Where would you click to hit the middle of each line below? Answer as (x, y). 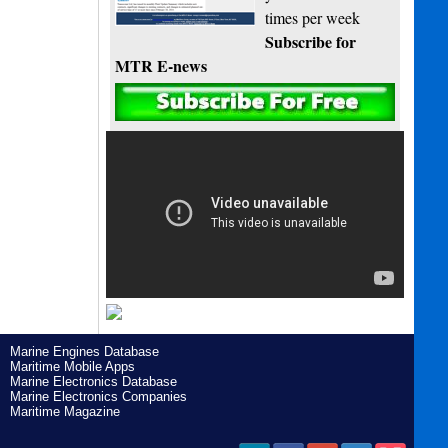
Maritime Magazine (64, 411)
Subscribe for (311, 42)
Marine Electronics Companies (98, 396)
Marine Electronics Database (93, 381)
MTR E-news (161, 66)
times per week (313, 18)
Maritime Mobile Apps (72, 366)
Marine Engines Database (84, 351)
